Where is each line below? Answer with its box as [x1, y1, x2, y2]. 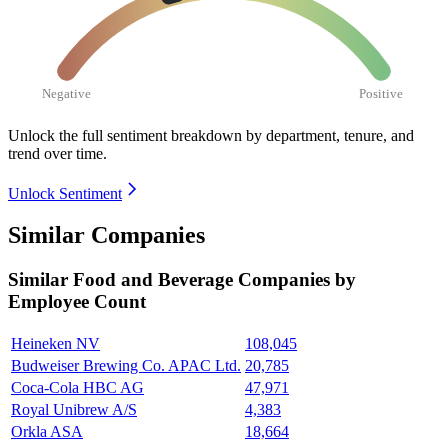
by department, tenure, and [246, 126, 414, 144]
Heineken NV [11, 335, 100, 353]
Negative [42, 85, 92, 101]
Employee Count [8, 291, 146, 313]
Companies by [238, 269, 356, 291]
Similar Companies [8, 222, 205, 249]
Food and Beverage [73, 269, 238, 291]
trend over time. [8, 144, 107, 162]
